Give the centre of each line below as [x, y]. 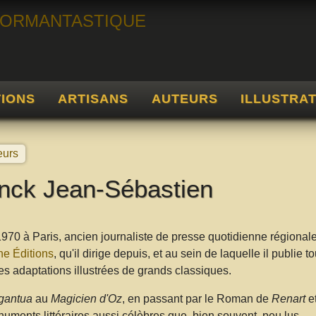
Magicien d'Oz [86, 298]
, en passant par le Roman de [196, 298]
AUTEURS [184, 98]
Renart [288, 298]
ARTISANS [93, 98]
